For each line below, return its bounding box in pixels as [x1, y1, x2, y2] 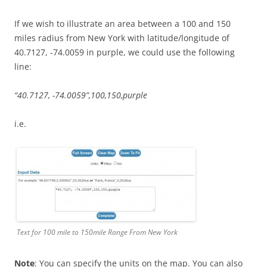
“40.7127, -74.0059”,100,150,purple [14, 89, 147, 101]
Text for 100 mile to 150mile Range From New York [17, 227, 178, 238]
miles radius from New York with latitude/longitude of [14, 32, 229, 44]
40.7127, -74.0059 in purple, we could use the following [14, 46, 235, 58]
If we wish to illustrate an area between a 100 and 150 [14, 18, 231, 30]
